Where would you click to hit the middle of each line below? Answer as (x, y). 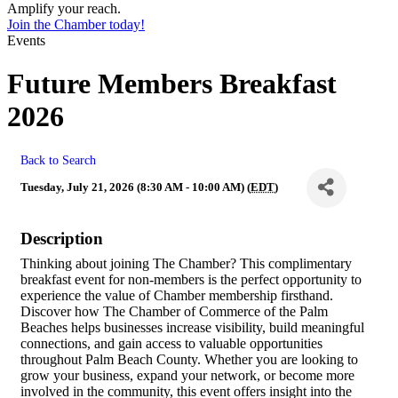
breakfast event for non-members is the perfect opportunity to (191, 279)
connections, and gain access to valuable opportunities (171, 343)
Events (26, 40)
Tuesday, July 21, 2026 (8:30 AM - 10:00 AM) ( (135, 187)
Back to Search (58, 159)
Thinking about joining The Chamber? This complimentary (186, 263)
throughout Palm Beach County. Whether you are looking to (189, 359)
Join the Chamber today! (76, 24)
